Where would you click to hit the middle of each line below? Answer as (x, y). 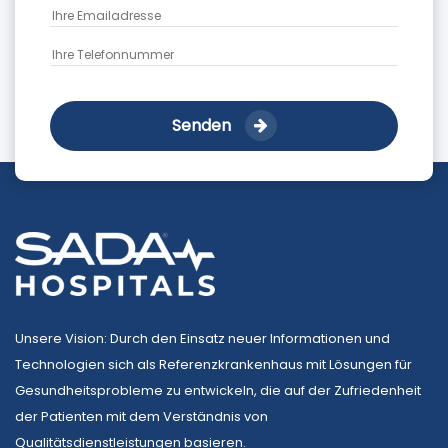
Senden (203, 126)
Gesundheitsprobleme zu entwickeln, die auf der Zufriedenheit (218, 391)
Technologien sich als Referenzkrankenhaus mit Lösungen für (213, 365)
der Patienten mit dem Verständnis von (141, 417)
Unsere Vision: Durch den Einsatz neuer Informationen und (202, 339)
